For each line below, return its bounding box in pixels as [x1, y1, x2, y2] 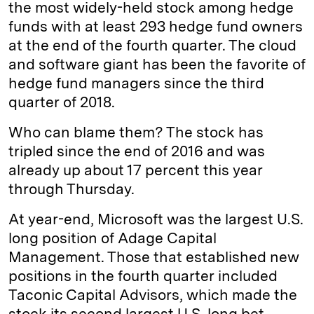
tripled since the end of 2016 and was [8, 142, 265, 161]
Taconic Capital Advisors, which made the [8, 286, 297, 304]
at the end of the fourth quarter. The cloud [8, 36, 296, 55]
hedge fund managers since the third [8, 74, 264, 93]
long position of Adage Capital [8, 229, 217, 247]
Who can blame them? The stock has [8, 123, 264, 142]
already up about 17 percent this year [8, 161, 263, 179]
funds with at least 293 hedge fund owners [8, 18, 303, 36]
